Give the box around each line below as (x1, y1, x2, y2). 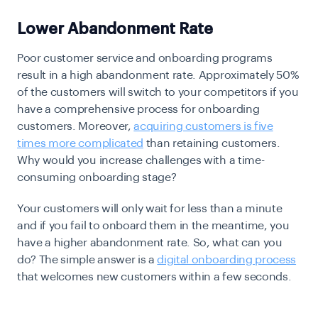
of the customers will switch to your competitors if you (17, 87, 299, 98)
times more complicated (17, 138, 143, 149)
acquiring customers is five (133, 121, 273, 132)
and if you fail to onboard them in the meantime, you (17, 220, 290, 231)
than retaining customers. (143, 138, 280, 149)
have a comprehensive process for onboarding (17, 104, 260, 115)
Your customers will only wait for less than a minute (17, 203, 283, 214)
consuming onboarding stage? (17, 172, 180, 183)
